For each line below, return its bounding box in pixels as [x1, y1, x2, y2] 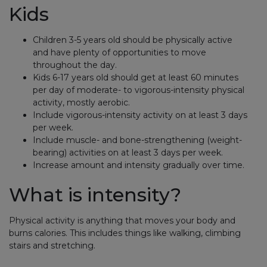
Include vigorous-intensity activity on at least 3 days [33, 110, 247, 120]
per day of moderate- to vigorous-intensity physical [33, 85, 244, 95]
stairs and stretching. [9, 240, 95, 251]
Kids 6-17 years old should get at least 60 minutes [33, 72, 238, 83]
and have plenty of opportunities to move [33, 47, 206, 58]
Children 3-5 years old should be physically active [33, 35, 232, 45]
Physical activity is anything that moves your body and [9, 215, 235, 226]
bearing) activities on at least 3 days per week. [33, 147, 223, 158]
